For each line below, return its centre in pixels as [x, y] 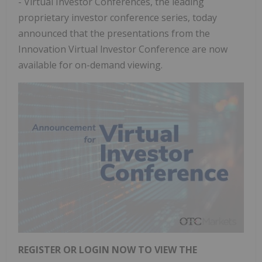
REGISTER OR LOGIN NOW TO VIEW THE [108, 250]
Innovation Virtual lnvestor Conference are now [123, 49]
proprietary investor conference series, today [118, 17]
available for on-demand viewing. [90, 65]
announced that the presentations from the [114, 33]
